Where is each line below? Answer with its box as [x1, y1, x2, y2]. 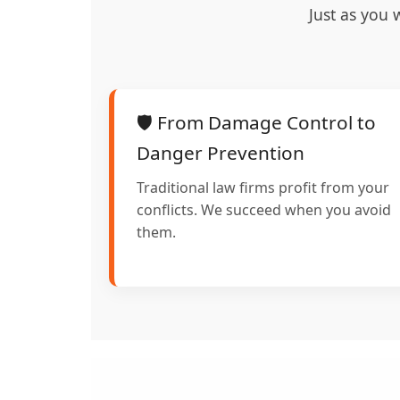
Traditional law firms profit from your [137, 178, 389, 198]
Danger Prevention [137, 140, 304, 166]
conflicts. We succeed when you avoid [137, 200, 391, 221]
